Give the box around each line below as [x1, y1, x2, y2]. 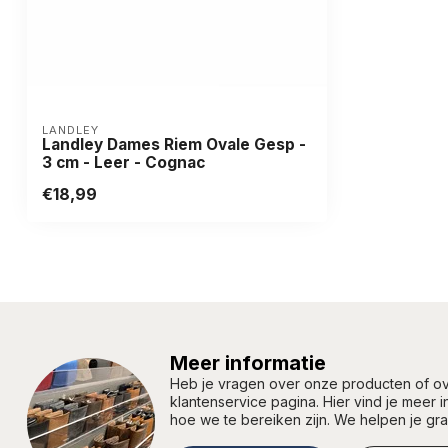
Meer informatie [170, 350, 326, 375]
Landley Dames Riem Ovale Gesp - [42, 134, 306, 154]
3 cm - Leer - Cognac [42, 152, 205, 172]
